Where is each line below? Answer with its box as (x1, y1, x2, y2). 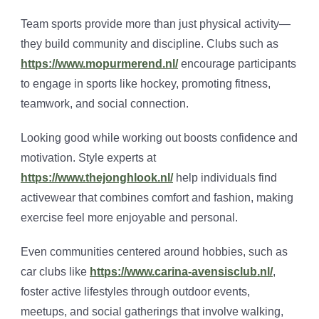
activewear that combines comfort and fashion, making (21, 192, 293, 204)
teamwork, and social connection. (21, 98, 189, 110)
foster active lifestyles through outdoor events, (21, 286, 250, 298)
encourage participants (178, 58, 296, 70)
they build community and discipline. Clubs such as (21, 38, 278, 51)
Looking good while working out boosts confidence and (21, 132, 298, 145)
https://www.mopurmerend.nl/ (21, 58, 178, 70)
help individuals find (173, 172, 277, 184)
